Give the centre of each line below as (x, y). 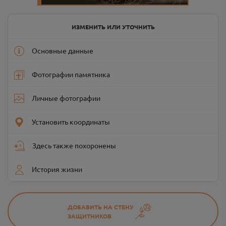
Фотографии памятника (71, 74)
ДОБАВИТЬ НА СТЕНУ (101, 207)
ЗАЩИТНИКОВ (89, 216)
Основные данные (63, 50)
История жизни (57, 169)
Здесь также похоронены (74, 145)
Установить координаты (71, 122)
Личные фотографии (66, 98)
